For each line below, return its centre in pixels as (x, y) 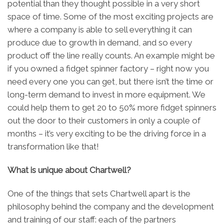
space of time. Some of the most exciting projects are (110, 16)
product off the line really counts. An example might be (111, 55)
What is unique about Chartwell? (69, 170)
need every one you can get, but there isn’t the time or (110, 81)
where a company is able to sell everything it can (100, 29)
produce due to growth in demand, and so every (100, 42)
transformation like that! (53, 146)
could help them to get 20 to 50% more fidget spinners (112, 107)
